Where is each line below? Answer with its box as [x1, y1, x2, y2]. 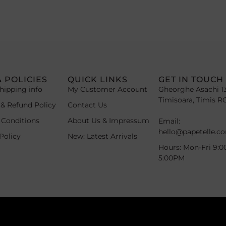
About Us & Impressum [67, 116, 149, 125]
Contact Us [67, 100, 107, 109]
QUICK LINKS [67, 74, 128, 84]
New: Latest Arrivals [67, 131, 137, 141]
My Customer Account [67, 84, 147, 94]
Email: [158, 116, 181, 126]
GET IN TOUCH [158, 74, 224, 84]
